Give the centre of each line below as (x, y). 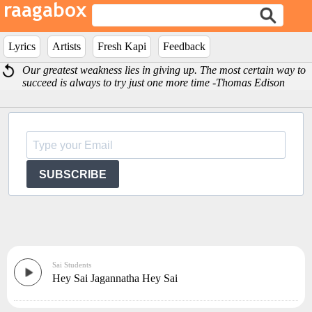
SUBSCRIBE (73, 174)
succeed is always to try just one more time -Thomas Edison (154, 83)
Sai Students (72, 265)
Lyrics (22, 46)
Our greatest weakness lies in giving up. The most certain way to (164, 70)
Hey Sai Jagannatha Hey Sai (115, 278)
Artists (67, 46)
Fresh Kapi (122, 46)
